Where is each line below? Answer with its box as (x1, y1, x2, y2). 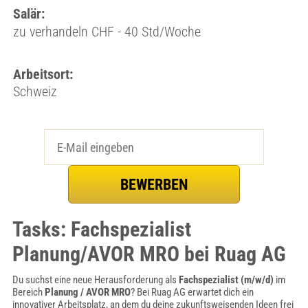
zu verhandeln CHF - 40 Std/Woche (12, 23, 201, 40)
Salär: (12, 5, 45, 22)
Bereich (12, 286, 45, 298)
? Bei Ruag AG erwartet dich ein (130, 286, 254, 298)
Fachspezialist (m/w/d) (178, 274, 274, 286)
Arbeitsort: (12, 66, 73, 82)
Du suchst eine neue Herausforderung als (12, 274, 179, 286)
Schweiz (12, 83, 57, 100)
